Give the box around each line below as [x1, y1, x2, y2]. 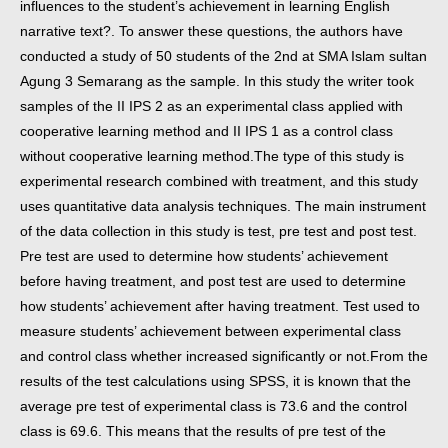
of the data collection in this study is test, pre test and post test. [20, 223, 417, 239]
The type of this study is [254, 148, 404, 164]
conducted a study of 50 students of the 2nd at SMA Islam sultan [20, 48, 427, 64]
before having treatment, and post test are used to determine [20, 273, 406, 289]
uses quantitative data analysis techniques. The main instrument [20, 198, 426, 214]
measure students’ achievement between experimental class [20, 323, 401, 339]
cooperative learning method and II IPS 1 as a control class [20, 123, 393, 139]
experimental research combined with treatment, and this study [20, 173, 418, 189]
